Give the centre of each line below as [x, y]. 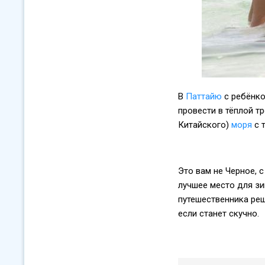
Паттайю [204, 97]
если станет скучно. [219, 214]
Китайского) [205, 125]
